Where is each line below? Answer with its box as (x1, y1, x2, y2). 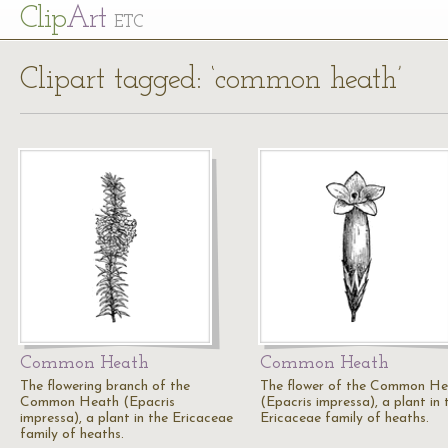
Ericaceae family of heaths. (260, 411, 429, 426)
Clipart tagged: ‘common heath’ (20, 65, 402, 96)
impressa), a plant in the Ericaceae (20, 411, 233, 426)
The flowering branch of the (20, 379, 190, 394)
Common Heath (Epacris (20, 395, 175, 410)
